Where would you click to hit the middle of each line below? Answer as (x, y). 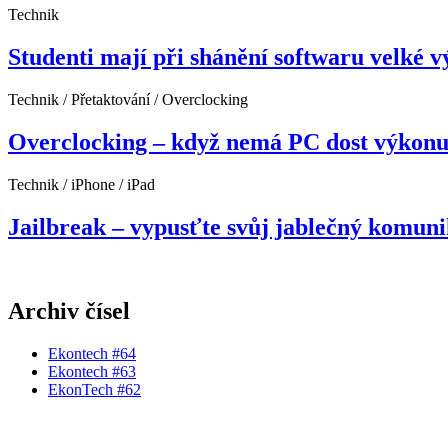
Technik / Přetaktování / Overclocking (128, 99)
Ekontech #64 (92, 354)
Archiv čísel (69, 311)
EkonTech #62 (94, 390)
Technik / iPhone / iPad (81, 184)
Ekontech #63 (92, 372)
